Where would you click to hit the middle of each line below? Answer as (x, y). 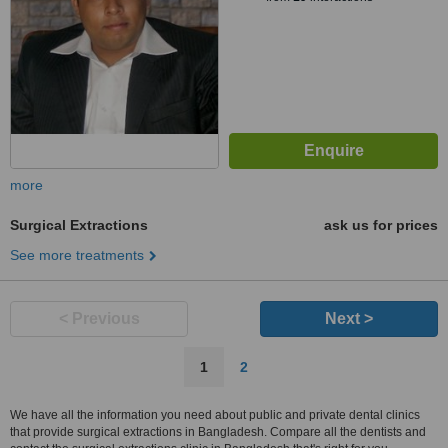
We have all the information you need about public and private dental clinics (215, 415)
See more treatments (77, 255)
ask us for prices (381, 225)
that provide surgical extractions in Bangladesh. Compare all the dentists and (218, 432)
